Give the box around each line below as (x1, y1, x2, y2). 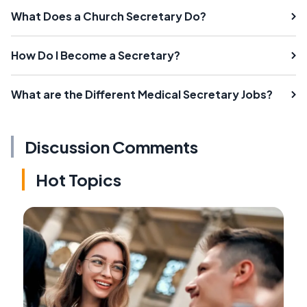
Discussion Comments (25, 136, 198, 157)
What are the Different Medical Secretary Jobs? (11, 86, 273, 101)
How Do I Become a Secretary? (11, 47, 180, 62)
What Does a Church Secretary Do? (11, 8, 206, 23)
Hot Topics (36, 169, 121, 190)
